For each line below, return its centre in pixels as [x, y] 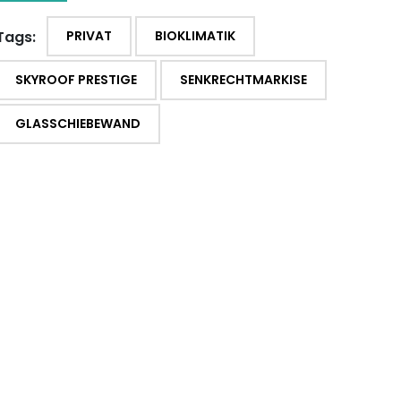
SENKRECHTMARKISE [243, 79]
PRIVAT [89, 35]
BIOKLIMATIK [195, 35]
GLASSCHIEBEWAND [77, 123]
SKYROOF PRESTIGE [76, 79]
